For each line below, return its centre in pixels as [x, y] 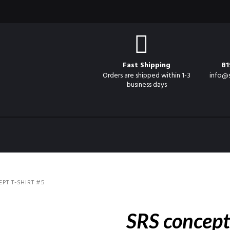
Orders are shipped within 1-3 [147, 76]
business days [147, 85]
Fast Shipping [147, 66]
